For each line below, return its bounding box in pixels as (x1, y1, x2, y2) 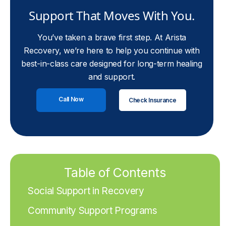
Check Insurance (129, 96, 177, 104)
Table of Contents (64, 165, 166, 180)
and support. (88, 72, 136, 82)
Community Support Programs (28, 205, 157, 216)
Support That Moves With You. (29, 7, 195, 24)
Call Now (59, 95, 84, 103)
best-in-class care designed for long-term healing (21, 59, 202, 69)
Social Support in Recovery (28, 185, 144, 197)
